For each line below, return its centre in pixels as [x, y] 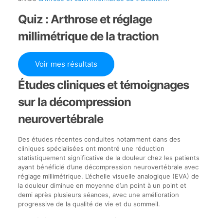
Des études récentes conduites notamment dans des [99, 139]
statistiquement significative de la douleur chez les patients [109, 158]
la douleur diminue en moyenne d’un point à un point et [102, 185]
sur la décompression [74, 102]
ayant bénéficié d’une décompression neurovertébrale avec [108, 167]
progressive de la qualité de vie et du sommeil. [89, 204]
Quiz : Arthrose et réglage [85, 19]
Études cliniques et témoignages [103, 85]
